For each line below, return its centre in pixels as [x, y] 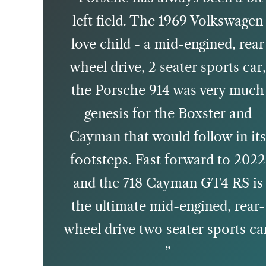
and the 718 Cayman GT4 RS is [168, 183]
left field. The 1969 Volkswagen [168, 21]
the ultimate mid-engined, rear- [168, 206]
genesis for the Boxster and [168, 114]
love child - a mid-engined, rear [168, 44]
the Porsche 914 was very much [168, 91]
